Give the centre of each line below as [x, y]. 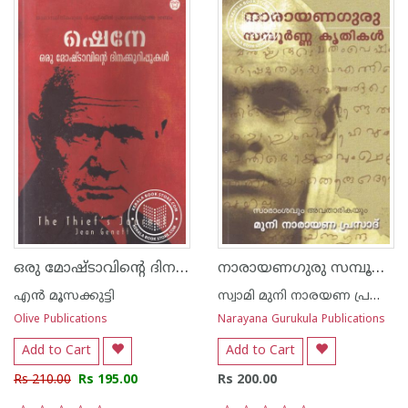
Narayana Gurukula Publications [301, 320]
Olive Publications [61, 320]
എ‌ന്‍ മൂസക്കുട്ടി [64, 296]
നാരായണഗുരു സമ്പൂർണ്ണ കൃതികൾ [378, 268]
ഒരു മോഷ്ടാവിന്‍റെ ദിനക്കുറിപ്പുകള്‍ [182, 268]
